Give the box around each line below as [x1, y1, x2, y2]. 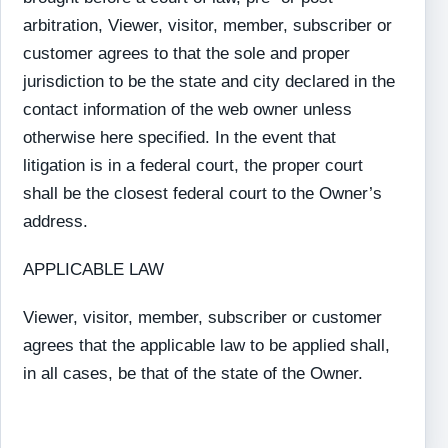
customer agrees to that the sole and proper [23, 44, 351, 63]
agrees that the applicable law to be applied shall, [23, 336, 391, 355]
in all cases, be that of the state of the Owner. [23, 364, 364, 383]
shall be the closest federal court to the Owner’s [23, 184, 383, 203]
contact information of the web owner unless [23, 100, 353, 119]
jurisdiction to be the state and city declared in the [23, 72, 396, 91]
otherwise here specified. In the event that [23, 128, 337, 147]
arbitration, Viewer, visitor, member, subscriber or [23, 16, 393, 35]
